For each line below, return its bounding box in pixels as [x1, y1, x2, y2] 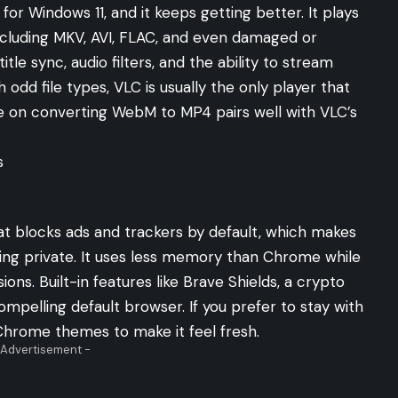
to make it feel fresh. [109, 321, 259, 341]
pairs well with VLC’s [211, 102, 357, 123]
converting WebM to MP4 [31, 102, 211, 123]
